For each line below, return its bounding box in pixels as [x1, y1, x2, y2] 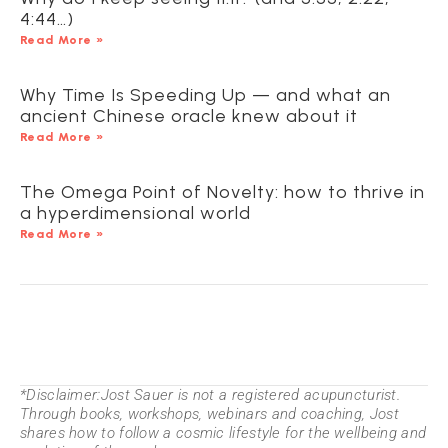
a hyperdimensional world [20, 202, 251, 225]
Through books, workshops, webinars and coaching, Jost [20, 405, 399, 424]
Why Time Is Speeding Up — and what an [20, 84, 391, 107]
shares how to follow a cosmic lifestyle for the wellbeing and [20, 424, 427, 443]
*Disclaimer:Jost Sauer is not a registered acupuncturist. [20, 386, 401, 405]
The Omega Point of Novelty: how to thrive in [20, 181, 425, 204]
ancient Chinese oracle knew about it [20, 105, 358, 128]
